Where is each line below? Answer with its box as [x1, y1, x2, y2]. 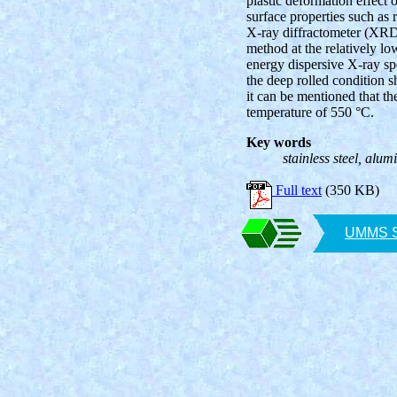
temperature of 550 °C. [246, 105, 374, 120]
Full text [272, 183, 322, 198]
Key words [246, 135, 311, 150]
